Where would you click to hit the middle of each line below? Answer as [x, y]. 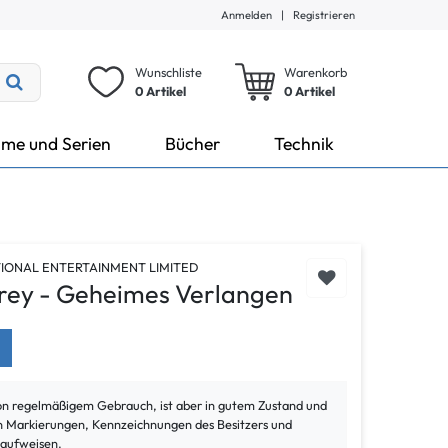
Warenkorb [315, 72]
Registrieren [324, 15]
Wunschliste [168, 72]
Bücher [192, 143]
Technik [304, 143]
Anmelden [246, 15]
